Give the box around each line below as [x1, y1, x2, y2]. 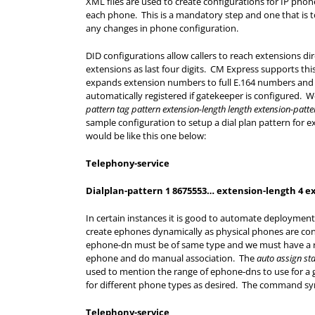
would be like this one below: [86, 129, 206, 142]
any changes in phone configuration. [86, 22, 238, 34]
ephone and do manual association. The [86, 252, 257, 264]
